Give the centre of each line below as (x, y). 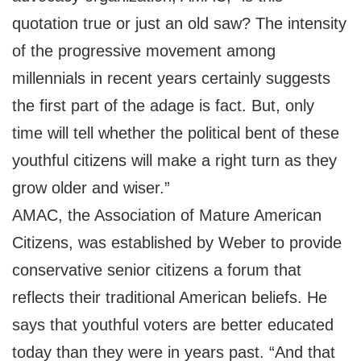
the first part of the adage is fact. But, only (163, 106)
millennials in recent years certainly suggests (171, 79)
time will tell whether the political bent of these (176, 133)
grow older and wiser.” (91, 188)
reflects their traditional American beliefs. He (170, 298)
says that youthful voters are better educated (173, 325)
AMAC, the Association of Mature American (167, 216)
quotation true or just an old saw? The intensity (179, 24)
